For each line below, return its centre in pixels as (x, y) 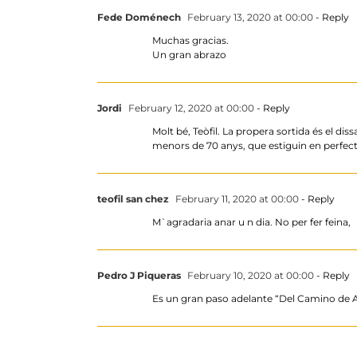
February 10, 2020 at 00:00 (249, 275)
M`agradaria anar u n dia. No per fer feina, (251, 222)
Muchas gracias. (190, 40)
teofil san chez (133, 198)
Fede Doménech (139, 17)
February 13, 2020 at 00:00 (249, 17)
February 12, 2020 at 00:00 (190, 108)
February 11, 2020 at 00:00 (236, 198)
